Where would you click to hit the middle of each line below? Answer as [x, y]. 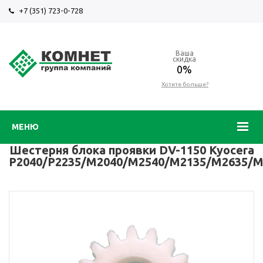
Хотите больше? [185, 84]
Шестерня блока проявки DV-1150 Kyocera [131, 150]
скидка [184, 59]
